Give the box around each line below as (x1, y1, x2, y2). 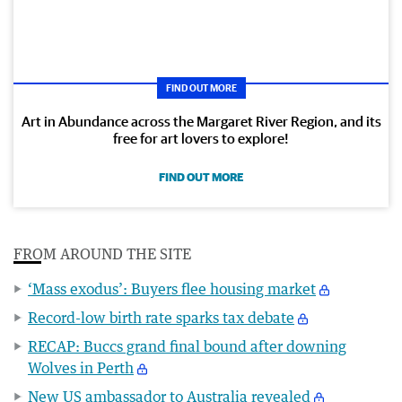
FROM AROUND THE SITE (13, 244, 191, 263)
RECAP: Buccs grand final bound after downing (28, 336, 346, 355)
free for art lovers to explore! (113, 129, 289, 146)
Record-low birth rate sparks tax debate (28, 308, 294, 327)
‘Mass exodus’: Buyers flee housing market (28, 279, 316, 298)
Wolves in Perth (28, 358, 134, 377)
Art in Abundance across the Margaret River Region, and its (21, 112, 381, 129)
